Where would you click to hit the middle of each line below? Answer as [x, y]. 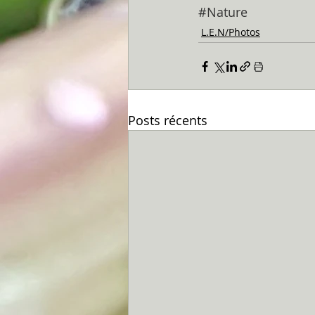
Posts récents [168, 120]
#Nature [223, 12]
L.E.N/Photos [231, 32]
